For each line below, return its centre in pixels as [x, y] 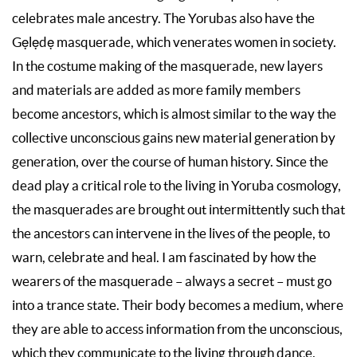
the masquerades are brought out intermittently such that [178, 209]
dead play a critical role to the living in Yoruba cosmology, [177, 185]
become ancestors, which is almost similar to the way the [174, 114]
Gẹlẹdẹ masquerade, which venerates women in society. [174, 42]
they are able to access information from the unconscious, [177, 329]
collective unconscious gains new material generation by [174, 137]
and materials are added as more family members [156, 90]
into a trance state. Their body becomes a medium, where [178, 305]
